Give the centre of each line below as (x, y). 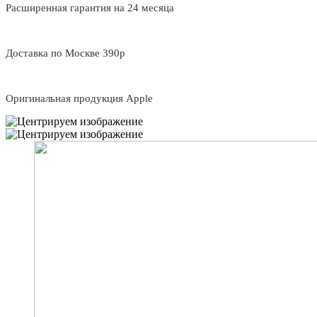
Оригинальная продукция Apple (79, 98)
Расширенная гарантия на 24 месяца (90, 7)
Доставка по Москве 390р (65, 53)
